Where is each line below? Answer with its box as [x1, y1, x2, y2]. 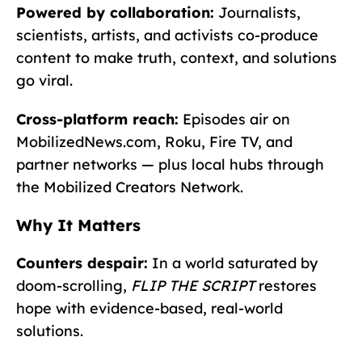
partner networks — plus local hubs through [16, 155, 324, 175]
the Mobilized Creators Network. [16, 178, 243, 197]
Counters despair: [16, 254, 148, 273]
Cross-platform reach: [16, 110, 179, 129]
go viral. [16, 71, 73, 90]
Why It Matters [16, 215, 141, 236]
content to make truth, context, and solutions [16, 48, 337, 68]
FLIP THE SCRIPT [131, 276, 255, 296]
